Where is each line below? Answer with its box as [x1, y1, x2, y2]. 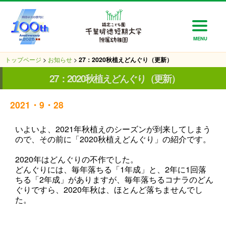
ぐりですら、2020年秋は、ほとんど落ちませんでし [15, 184, 203, 195]
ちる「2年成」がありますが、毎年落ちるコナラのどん [15, 174, 213, 185]
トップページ [5, 55, 41, 64]
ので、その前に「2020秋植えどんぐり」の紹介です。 [15, 133, 211, 145]
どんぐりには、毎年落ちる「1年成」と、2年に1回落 [15, 163, 206, 175]
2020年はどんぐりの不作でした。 [15, 153, 138, 165]
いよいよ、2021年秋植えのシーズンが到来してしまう [15, 123, 211, 135]
